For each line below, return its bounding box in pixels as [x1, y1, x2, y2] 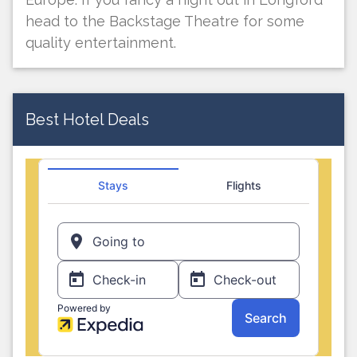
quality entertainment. [25, 33, 176, 51]
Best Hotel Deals [25, 109, 149, 129]
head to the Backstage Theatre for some [25, 12, 304, 29]
